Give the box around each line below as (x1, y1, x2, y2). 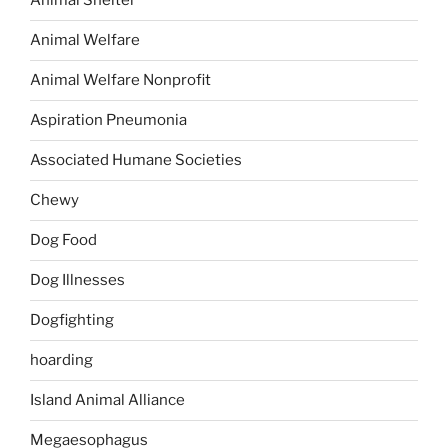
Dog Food (30, 231, 97, 250)
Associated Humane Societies (30, 151, 242, 170)
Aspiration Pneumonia (30, 111, 187, 130)
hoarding (30, 351, 93, 370)
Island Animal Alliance (30, 391, 185, 410)
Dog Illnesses (30, 271, 125, 290)
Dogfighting (30, 311, 114, 330)
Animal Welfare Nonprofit (30, 71, 211, 90)
